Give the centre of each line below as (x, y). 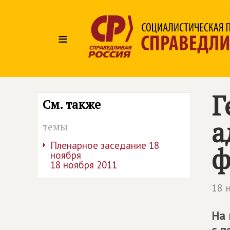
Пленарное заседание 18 (105, 145)
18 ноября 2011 (84, 165)
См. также (72, 104)
